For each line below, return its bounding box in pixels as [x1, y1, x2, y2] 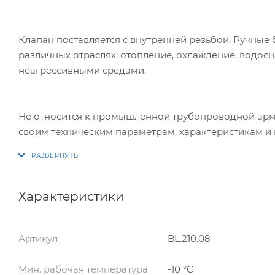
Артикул [18, 232, 58, 244]
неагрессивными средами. [18, 64, 146, 76]
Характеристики [18, 188, 124, 204]
